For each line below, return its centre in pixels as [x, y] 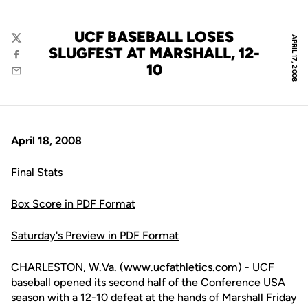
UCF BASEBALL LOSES [154, 37]
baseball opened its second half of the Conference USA [148, 282]
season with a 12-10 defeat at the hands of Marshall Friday [154, 297]
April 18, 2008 [46, 141]
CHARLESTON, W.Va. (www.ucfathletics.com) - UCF [143, 267]
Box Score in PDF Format [73, 204]
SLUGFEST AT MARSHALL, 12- [154, 53]
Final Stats [37, 172]
